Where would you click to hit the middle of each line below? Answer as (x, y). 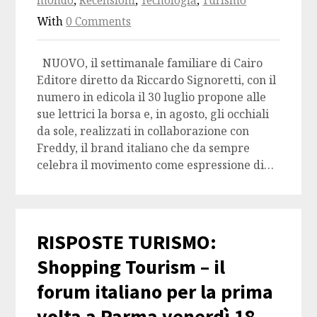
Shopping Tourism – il (131, 267)
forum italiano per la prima (155, 292)
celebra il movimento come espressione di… (156, 165)
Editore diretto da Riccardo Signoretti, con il (157, 80)
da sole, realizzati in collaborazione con (143, 131)
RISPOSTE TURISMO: (127, 242)
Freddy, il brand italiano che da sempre (144, 148)
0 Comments (99, 22)
